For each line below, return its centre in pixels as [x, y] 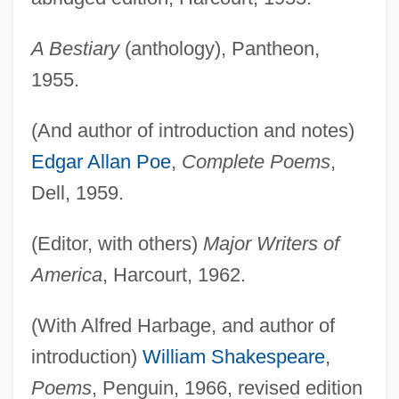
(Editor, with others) [117, 243]
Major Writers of [271, 243]
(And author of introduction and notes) [192, 130]
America [66, 274]
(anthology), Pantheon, [219, 48]
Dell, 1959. [77, 192]
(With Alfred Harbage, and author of [183, 325]
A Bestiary [75, 48]
